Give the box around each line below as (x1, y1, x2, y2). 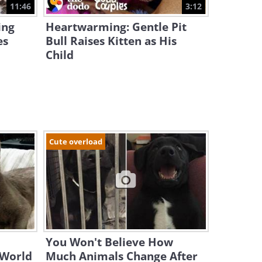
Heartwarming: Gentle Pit (45, 19, 187, 35)
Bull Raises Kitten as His (45, 33, 177, 49)
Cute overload (49, 136, 102, 147)
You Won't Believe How (45, 235, 173, 250)
